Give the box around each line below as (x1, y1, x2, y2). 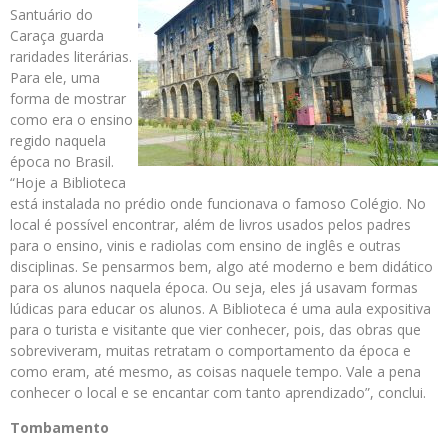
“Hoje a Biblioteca (10, 173, 126, 193)
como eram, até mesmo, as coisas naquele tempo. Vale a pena (10, 362, 421, 382)
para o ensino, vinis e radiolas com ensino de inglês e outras (10, 236, 401, 256)
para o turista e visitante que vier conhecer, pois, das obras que (10, 320, 421, 340)
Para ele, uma (10, 68, 100, 88)
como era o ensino (10, 110, 133, 130)
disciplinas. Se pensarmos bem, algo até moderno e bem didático (10, 257, 433, 277)
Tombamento (10, 418, 109, 438)
